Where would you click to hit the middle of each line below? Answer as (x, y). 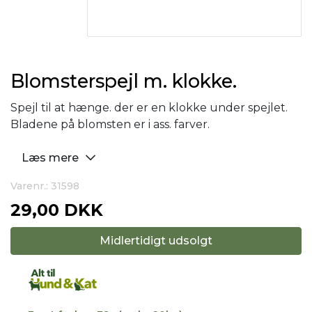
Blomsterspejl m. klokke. (124, 81)
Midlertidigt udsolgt (156, 241)
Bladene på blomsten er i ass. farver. (110, 124)
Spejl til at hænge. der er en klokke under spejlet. (149, 108)
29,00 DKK (57, 210)
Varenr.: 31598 (45, 186)
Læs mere (52, 158)
